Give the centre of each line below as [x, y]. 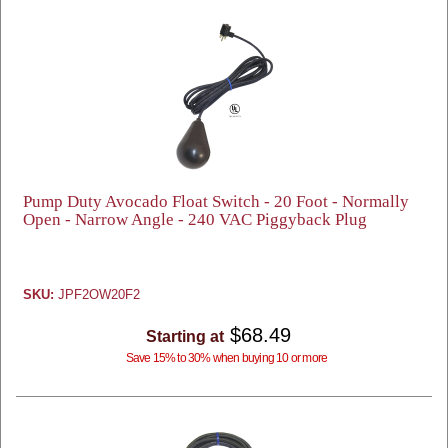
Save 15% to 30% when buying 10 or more [226, 358]
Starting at [184, 336]
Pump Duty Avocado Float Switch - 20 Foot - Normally [216, 201]
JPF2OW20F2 [97, 294]
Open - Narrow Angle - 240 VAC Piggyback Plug [195, 219]
